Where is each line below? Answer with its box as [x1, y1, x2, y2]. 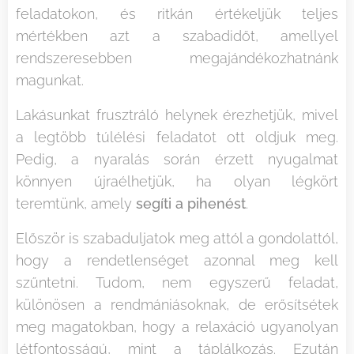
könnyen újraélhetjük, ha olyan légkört [16, 172, 338, 190]
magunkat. [16, 71, 84, 88]
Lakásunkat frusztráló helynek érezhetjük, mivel [16, 106, 338, 123]
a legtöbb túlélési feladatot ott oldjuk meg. [16, 128, 338, 145]
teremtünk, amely [16, 194, 136, 212]
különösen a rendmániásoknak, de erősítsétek [16, 296, 338, 313]
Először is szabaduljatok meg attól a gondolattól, [16, 229, 338, 247]
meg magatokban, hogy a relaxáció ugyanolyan [16, 318, 338, 335]
